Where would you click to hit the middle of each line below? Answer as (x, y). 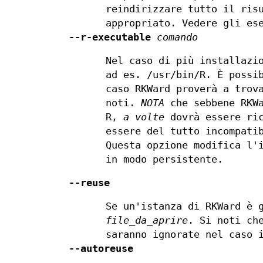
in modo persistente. (165, 160)
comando (177, 38)
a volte (144, 117)
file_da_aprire (147, 221)
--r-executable (110, 38)
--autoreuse (101, 249)
